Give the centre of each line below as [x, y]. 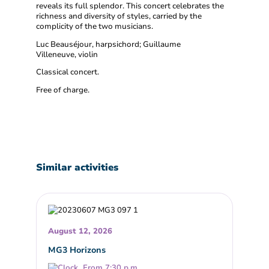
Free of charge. [64, 90]
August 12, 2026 [80, 231]
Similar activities [77, 167]
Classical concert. [68, 72]
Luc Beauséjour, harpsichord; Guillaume [108, 44]
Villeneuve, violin [67, 54]
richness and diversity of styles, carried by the [119, 16]
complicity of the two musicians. [95, 26]
